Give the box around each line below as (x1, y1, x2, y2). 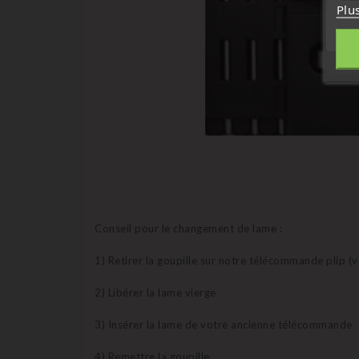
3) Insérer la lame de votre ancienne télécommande (95, 317, 353, 331)
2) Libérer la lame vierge (95, 285, 216, 299)
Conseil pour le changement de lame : (95, 221, 282, 235)
